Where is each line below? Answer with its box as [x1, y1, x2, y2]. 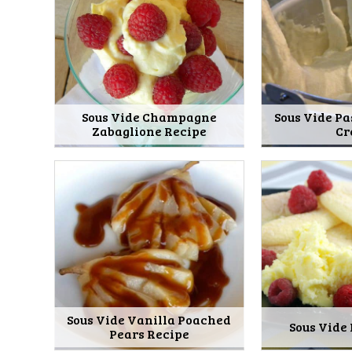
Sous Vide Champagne [81, 108, 217, 125]
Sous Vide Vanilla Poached [67, 311, 232, 328]
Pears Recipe [108, 325, 189, 343]
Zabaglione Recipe [91, 122, 207, 139]
